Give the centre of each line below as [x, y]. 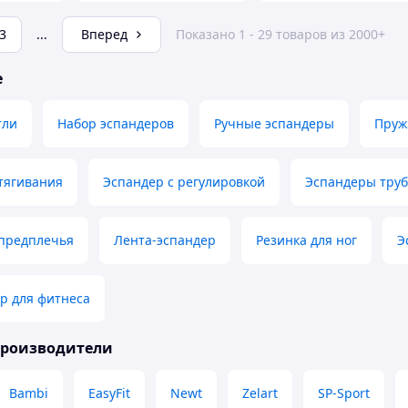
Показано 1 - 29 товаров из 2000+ [280, 35]
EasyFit [109, 393]
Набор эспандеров [116, 124]
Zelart [260, 393]
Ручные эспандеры [274, 124]
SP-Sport [344, 393]
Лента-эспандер [165, 240]
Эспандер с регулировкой [184, 182]
